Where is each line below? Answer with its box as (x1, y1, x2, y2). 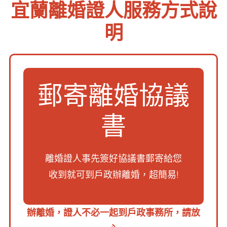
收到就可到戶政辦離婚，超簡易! (48, 169, 179, 180)
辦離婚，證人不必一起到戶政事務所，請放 (27, 207, 200, 218)
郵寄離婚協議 (37, 80, 190, 110)
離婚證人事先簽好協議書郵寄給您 (45, 153, 182, 164)
